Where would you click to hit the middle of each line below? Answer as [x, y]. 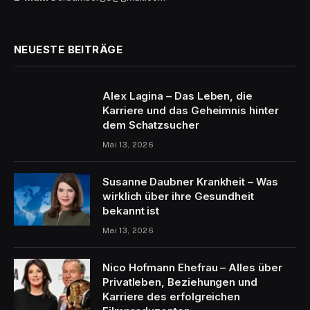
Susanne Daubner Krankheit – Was [190, 182]
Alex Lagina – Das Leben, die [177, 96]
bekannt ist [131, 211]
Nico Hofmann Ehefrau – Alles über [192, 268]
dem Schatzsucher [151, 125]
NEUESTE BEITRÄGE [69, 50]
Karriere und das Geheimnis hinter [191, 111]
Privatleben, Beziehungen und [180, 282]
